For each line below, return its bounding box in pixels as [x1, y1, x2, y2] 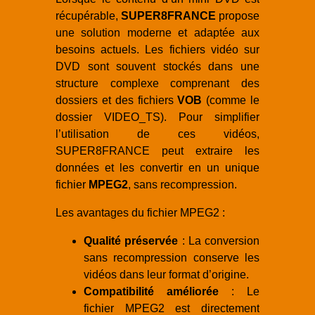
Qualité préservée [84, 234, 179, 247]
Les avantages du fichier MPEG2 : [56, 206, 225, 219]
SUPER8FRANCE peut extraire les [56, 144, 259, 157]
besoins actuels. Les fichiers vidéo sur [56, 43, 259, 56]
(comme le [202, 94, 260, 106]
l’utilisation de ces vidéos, [56, 127, 259, 140]
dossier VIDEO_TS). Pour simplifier [56, 110, 259, 123]
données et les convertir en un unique [56, 161, 259, 174]
